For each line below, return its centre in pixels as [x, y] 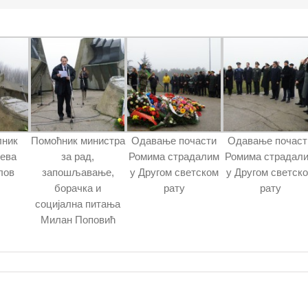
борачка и [78, 188]
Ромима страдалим [174, 156]
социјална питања [78, 203]
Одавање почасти [174, 140]
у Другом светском [174, 172]
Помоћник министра [78, 140]
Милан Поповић [78, 219]
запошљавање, [78, 172]
